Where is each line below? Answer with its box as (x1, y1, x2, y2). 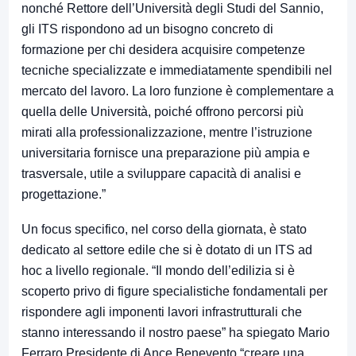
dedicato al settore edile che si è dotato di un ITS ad (21, 243, 312, 257)
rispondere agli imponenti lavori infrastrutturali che (21, 305, 302, 319)
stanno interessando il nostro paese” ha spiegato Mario (21, 326, 330, 340)
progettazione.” (21, 188, 106, 202)
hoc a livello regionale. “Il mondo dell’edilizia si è (21, 264, 295, 278)
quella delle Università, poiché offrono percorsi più (21, 105, 304, 119)
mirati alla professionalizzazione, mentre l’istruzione (21, 126, 312, 140)
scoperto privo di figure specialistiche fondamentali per (21, 284, 327, 299)
